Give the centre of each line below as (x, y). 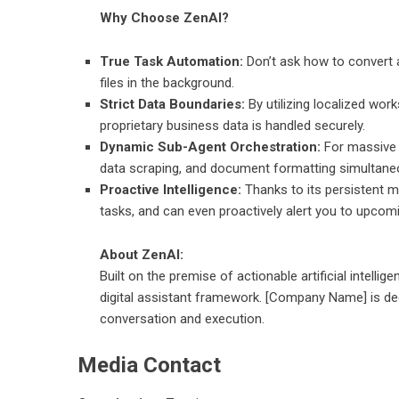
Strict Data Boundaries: (172, 104)
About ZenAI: (142, 255)
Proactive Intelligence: (171, 190)
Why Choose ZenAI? (164, 18)
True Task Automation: (171, 61)
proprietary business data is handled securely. (232, 126)
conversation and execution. (182, 319)
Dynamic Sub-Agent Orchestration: (210, 147)
